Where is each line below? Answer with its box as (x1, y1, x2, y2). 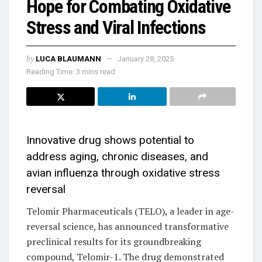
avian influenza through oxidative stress (26, 166, 220, 180)
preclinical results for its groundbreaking (26, 235, 201, 248)
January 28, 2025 (118, 54, 174, 63)
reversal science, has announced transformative (26, 219, 229, 233)
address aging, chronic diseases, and (26, 150, 208, 164)
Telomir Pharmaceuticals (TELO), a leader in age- (26, 204, 235, 218)
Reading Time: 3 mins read (26, 67, 115, 76)
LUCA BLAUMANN (36, 54, 102, 63)
